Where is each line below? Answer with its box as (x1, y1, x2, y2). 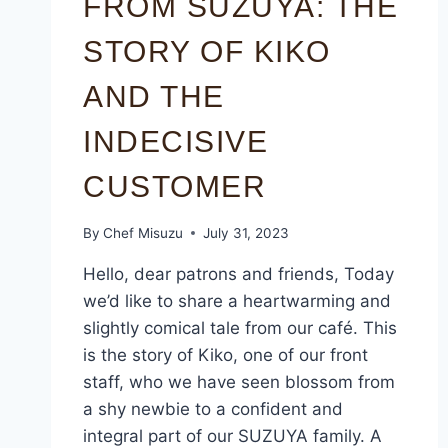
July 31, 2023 (203, 224, 290, 241)
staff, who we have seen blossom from (83, 371, 395, 392)
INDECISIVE (83, 125, 268, 159)
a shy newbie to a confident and (83, 398, 343, 419)
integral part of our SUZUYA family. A (83, 425, 382, 446)
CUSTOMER (83, 170, 266, 204)
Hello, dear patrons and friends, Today (83, 263, 394, 284)
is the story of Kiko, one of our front (83, 344, 368, 365)
